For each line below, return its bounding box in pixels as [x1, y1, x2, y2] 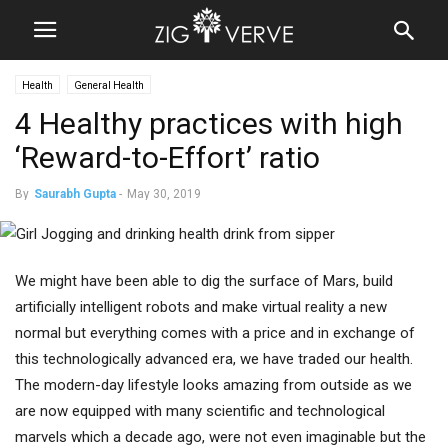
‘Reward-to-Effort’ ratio [15, 140, 320, 175]
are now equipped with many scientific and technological [15, 402, 385, 420]
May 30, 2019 [127, 187, 201, 201]
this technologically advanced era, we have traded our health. [15, 350, 413, 368]
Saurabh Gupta [34, 187, 116, 201]
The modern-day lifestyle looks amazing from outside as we [15, 376, 412, 394]
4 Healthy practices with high [15, 106, 403, 141]
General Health [74, 80, 144, 91]
